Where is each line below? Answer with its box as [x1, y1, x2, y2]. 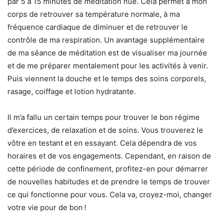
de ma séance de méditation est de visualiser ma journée [7, 48, 207, 57]
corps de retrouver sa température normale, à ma [7, 9, 180, 19]
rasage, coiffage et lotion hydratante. [7, 86, 136, 96]
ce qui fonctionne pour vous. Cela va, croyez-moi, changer [7, 189, 212, 199]
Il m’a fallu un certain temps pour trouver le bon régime [7, 112, 200, 122]
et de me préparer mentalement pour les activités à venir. [7, 60, 208, 70]
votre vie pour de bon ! [7, 202, 86, 212]
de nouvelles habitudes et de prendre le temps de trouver [7, 176, 210, 186]
